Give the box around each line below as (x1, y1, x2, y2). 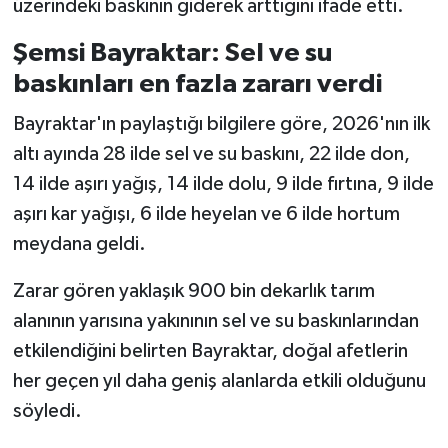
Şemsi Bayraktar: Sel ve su (12, 40, 332, 67)
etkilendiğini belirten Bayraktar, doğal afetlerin (12, 340, 408, 361)
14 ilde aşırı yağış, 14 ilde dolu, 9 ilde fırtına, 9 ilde (12, 173, 434, 194)
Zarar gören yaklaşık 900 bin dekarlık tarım (12, 280, 375, 301)
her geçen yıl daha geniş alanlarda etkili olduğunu (12, 370, 426, 391)
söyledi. (12, 400, 82, 421)
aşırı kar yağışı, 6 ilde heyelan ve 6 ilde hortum (12, 203, 400, 224)
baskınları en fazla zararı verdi (12, 71, 382, 98)
